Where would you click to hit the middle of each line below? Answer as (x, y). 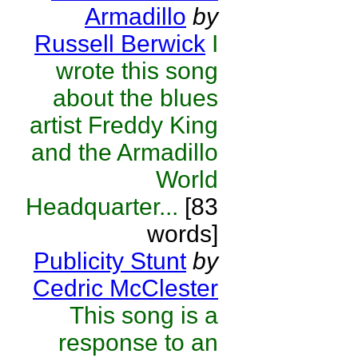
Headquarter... (102, 207)
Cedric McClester (125, 288)
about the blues (135, 98)
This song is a (144, 315)
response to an (138, 342)
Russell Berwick (120, 44)
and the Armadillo (125, 152)
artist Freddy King (124, 125)
